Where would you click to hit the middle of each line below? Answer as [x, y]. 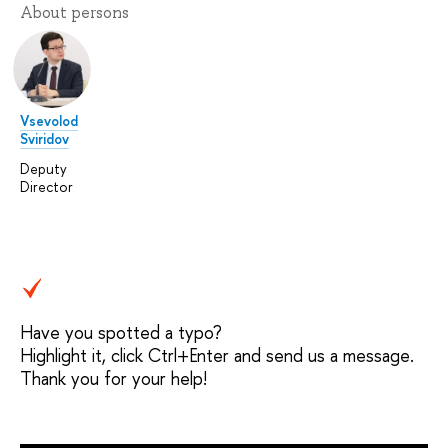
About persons [74, 13]
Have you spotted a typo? [121, 333]
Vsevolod [49, 121]
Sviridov [44, 139]
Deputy [43, 168]
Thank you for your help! [113, 379]
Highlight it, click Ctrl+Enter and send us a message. [217, 356]
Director [46, 186]
